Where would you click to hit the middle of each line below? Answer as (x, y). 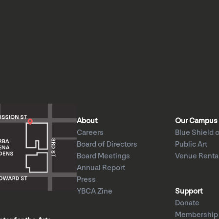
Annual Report (101, 168)
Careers (90, 133)
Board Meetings (103, 156)
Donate (187, 203)
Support (189, 191)
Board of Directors (107, 144)
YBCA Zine (94, 191)
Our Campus (197, 121)
